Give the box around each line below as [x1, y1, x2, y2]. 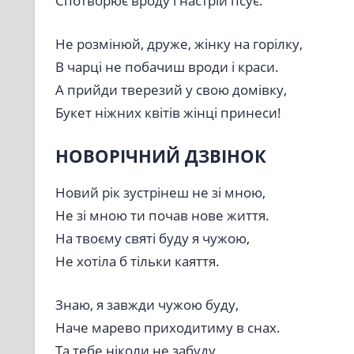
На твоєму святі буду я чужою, [55, 229, 250, 248]
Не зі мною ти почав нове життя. [55, 206, 269, 225]
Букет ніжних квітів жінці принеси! [55, 103, 281, 122]
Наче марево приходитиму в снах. [55, 318, 281, 337]
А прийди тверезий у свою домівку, [55, 80, 287, 99]
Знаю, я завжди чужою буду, [55, 295, 239, 314]
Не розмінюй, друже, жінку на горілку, [55, 34, 303, 53]
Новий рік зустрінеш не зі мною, [55, 183, 265, 202]
